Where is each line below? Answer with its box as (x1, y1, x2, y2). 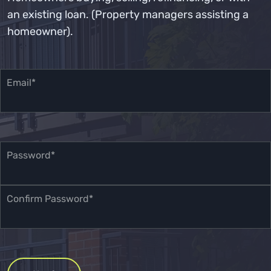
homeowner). (7, 25, 73, 38)
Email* (7, 77, 36, 88)
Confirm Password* (7, 193, 93, 204)
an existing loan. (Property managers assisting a (7, 8, 249, 21)
